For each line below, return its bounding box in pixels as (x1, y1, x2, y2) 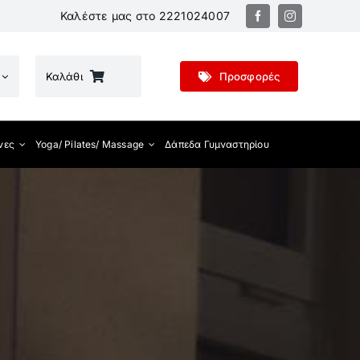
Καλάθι (45, 69, 84, 83)
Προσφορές (219, 70, 280, 83)
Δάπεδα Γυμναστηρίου (165, 138, 269, 150)
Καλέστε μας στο (59, 9, 159, 22)
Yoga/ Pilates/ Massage (35, 138, 145, 150)
